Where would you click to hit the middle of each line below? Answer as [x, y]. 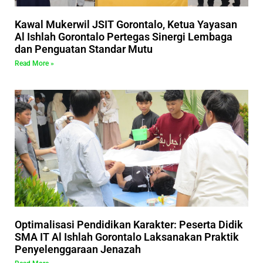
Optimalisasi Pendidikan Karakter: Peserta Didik [129, 225]
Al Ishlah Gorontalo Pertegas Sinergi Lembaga [124, 37]
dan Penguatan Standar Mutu [84, 49]
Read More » [34, 64]
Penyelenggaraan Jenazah [78, 249]
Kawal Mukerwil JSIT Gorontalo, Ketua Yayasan [126, 25]
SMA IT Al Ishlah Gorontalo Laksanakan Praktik [127, 237]
